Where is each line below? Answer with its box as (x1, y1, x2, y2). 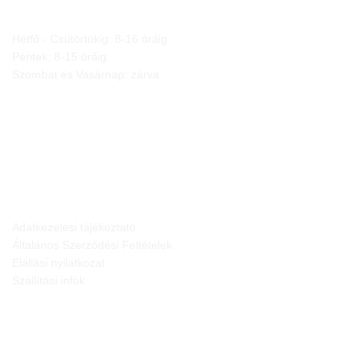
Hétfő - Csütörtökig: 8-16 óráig (12, 32, 167, 45)
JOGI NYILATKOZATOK (12, 172, 118, 184)
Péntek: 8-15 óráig (12, 49, 107, 63)
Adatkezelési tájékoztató (12, 220, 136, 234)
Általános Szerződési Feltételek (12, 238, 172, 251)
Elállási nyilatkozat (12, 255, 105, 269)
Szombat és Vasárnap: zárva (12, 67, 159, 81)
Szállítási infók (12, 273, 85, 287)
